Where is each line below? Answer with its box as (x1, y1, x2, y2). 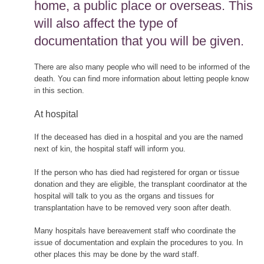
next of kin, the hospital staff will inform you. (34, 144, 186, 154)
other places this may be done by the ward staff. (34, 250, 199, 259)
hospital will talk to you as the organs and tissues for (34, 191, 214, 200)
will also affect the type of (34, 16, 177, 31)
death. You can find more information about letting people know (34, 74, 249, 83)
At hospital (34, 109, 78, 120)
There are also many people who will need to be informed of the (34, 62, 250, 71)
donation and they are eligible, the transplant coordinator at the (34, 179, 247, 189)
